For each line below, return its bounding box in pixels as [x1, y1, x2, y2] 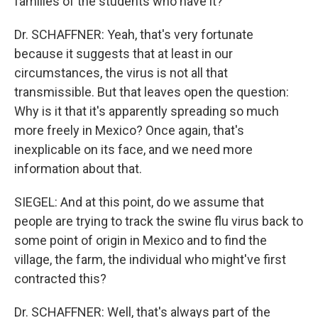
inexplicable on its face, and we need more [14, 142, 253, 157]
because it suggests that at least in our [14, 46, 233, 61]
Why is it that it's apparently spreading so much [14, 104, 279, 119]
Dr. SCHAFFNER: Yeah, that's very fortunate [14, 27, 253, 42]
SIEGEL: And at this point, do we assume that [14, 194, 264, 209]
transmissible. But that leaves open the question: [14, 84, 289, 99]
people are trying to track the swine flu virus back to [14, 214, 303, 229]
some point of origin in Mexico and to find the [14, 233, 267, 248]
